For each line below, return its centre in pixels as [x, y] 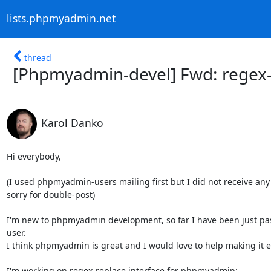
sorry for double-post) [51, 194]
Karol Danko [72, 122]
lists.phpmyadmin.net [61, 18]
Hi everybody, [34, 156]
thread [38, 57]
